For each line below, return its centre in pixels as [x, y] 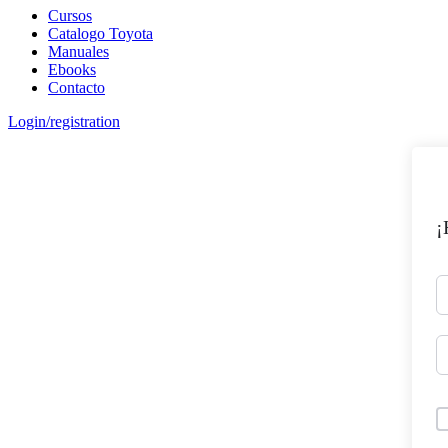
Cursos [70, 15]
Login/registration [64, 121]
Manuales [78, 51]
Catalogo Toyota [100, 33]
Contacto [76, 87]
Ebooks [72, 69]
